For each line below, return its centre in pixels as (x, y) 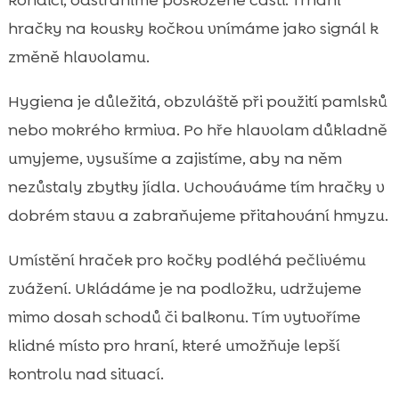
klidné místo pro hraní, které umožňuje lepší (174, 346)
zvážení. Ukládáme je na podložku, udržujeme (184, 289)
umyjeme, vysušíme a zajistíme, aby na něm (175, 159)
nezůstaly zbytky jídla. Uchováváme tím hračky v (196, 187)
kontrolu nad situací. (85, 375)
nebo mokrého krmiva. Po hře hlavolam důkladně (197, 130)
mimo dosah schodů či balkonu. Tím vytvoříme (184, 318)
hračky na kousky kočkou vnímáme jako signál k (193, 29)
